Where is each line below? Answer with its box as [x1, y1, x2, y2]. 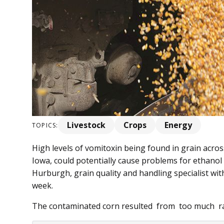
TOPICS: [32, 120, 58, 129]
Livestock [67, 119, 106, 131]
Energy [164, 119, 192, 131]
